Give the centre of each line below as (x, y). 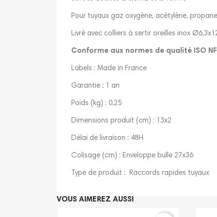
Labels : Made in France (109, 68)
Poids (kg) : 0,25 (96, 103)
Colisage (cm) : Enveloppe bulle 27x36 (132, 155)
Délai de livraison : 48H (107, 138)
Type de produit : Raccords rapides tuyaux (140, 173)
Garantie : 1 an (95, 86)
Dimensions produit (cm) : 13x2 (121, 121)
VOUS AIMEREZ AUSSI (95, 199)
